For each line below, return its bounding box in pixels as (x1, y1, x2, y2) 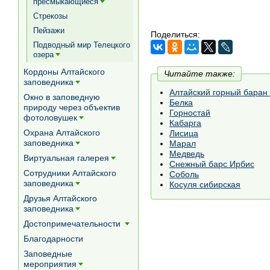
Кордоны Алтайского (24, 67, 105, 77)
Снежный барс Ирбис (169, 159, 254, 169)
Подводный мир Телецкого (33, 40, 130, 49)
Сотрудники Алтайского (24, 168, 116, 178)
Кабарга (169, 118, 201, 128)
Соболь (169, 169, 199, 179)
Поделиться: (151, 30, 200, 39)
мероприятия (24, 259, 77, 269)
